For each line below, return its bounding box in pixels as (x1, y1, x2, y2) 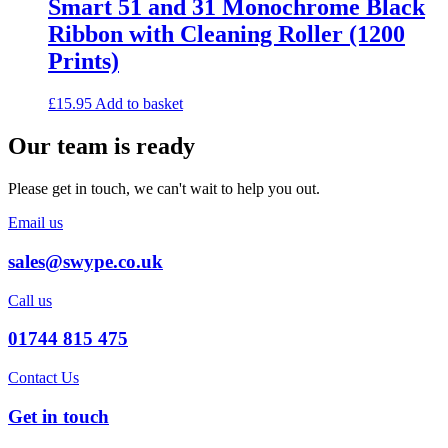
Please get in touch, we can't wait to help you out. (8, 180, 320, 198)
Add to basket (95, 95, 183, 113)
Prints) (48, 48, 119, 75)
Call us (8, 291, 52, 309)
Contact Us (8, 368, 79, 386)
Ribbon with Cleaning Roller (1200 (48, 21, 405, 48)
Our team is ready (8, 133, 195, 160)
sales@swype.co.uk (8, 250, 163, 272)
